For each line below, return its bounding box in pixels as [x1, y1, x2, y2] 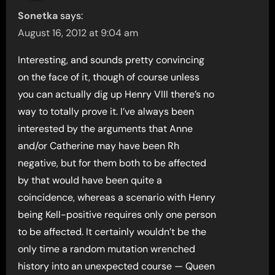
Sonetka [18, 9, 58, 22]
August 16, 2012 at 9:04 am [18, 26, 139, 39]
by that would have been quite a [18, 173, 163, 187]
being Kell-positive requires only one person [18, 207, 217, 221]
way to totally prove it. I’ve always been [18, 104, 195, 118]
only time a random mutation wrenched [18, 242, 196, 255]
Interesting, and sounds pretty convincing [18, 53, 205, 66]
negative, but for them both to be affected [18, 156, 207, 169]
